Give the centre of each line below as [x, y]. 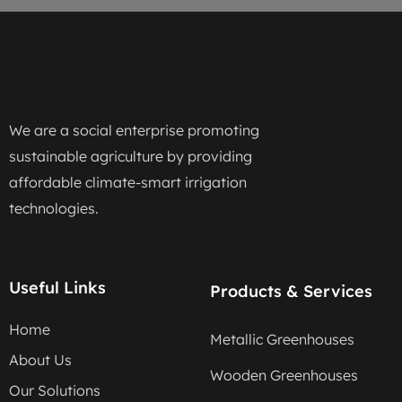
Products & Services [291, 292]
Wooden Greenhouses [284, 376]
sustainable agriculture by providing [131, 156]
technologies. [54, 208]
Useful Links [57, 288]
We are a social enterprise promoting [134, 130]
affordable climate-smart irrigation [128, 182]
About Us [40, 360]
